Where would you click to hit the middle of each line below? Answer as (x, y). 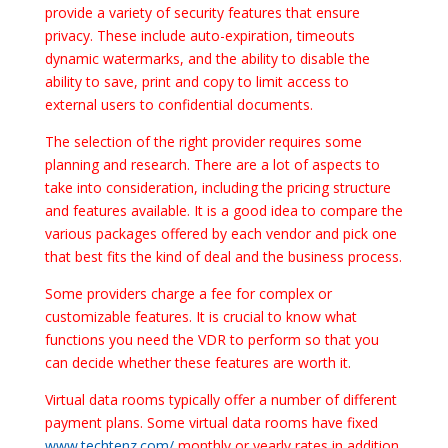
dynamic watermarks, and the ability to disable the (207, 58)
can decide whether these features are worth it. (197, 362)
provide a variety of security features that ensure (202, 12)
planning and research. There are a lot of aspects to (212, 164)
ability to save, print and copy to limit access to (196, 81)
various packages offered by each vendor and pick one (220, 233)
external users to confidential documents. (178, 104)
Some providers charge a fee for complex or (188, 293)
